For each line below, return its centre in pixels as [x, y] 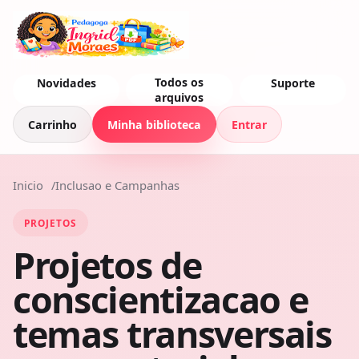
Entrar [249, 124]
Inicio [28, 185]
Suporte [292, 83]
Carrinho [52, 124]
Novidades [66, 83]
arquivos [179, 97]
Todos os [179, 82]
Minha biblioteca [154, 124]
